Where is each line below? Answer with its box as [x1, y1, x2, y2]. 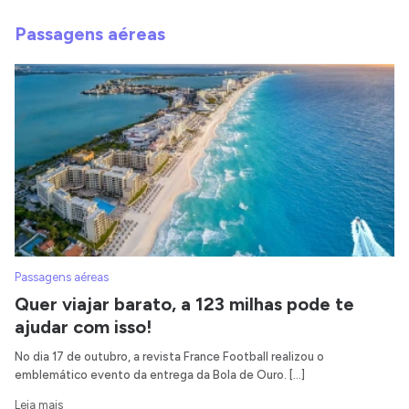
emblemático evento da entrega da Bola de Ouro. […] [15, 368, 305, 383]
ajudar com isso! [15, 316, 152, 339]
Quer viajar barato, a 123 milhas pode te [15, 293, 354, 316]
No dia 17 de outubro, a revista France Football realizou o [15, 350, 324, 364]
